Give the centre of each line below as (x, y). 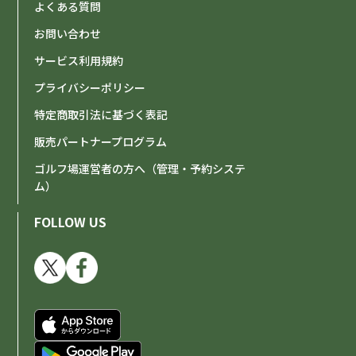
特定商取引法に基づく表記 (101, 114)
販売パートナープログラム (101, 141)
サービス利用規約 (79, 60)
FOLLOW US (71, 222)
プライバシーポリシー (90, 87)
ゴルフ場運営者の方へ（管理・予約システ (140, 168)
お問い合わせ (68, 33)
